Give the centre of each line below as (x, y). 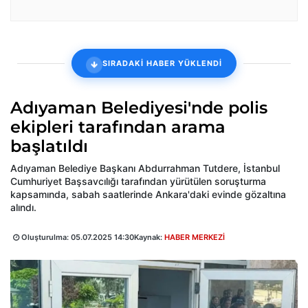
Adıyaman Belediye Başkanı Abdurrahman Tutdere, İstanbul (145, 168)
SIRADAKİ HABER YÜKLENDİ (162, 63)
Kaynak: (149, 238)
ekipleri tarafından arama (118, 127)
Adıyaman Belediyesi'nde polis (139, 108)
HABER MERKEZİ (195, 238)
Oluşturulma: (45, 238)
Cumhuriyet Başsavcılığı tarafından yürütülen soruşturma (138, 181)
